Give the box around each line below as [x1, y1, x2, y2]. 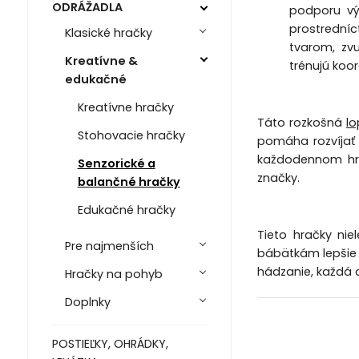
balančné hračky [77, 174, 180, 191]
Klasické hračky [64, 25, 152, 42]
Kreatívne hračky [77, 99, 174, 116]
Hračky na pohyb [64, 266, 163, 283]
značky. [256, 170, 300, 187]
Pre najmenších [64, 238, 154, 255]
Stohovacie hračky [77, 127, 185, 144]
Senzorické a [77, 155, 155, 172]
